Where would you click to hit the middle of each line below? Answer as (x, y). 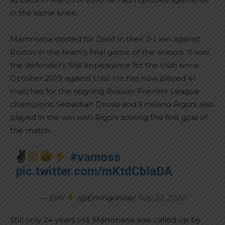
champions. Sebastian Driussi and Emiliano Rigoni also (112, 104)
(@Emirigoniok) (106, 198)
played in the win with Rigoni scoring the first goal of (109, 117)
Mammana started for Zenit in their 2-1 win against (105, 39)
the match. (31, 130)
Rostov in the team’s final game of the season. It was (109, 52)
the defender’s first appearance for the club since (104, 65)
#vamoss (95, 157)
